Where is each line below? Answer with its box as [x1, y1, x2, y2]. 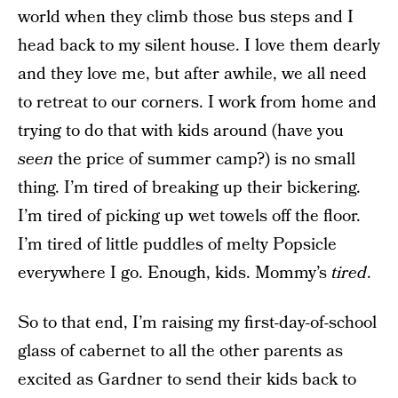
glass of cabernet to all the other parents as [18, 339, 343, 363]
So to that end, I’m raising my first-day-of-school [18, 311, 377, 335]
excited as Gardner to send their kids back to [18, 368, 356, 392]
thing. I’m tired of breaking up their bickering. [18, 176, 361, 200]
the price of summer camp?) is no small [53, 147, 355, 171]
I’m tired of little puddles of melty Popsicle [18, 233, 337, 257]
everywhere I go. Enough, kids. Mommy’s [18, 261, 331, 285]
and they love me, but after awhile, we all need [18, 62, 367, 86]
